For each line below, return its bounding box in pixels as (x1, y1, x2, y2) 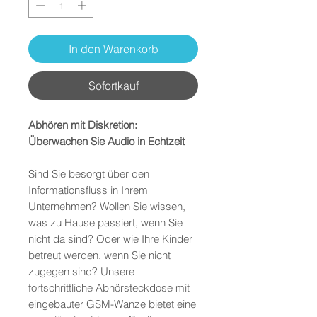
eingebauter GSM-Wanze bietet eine (28, 297, 196, 311)
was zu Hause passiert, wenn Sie (28, 216, 183, 230)
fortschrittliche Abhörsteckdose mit (28, 281, 190, 295)
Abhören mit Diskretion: (28, 118, 137, 132)
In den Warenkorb (68, 42, 158, 57)
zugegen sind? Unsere (28, 265, 134, 279)
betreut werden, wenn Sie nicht (28, 248, 171, 263)
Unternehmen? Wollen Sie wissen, (28, 200, 185, 214)
